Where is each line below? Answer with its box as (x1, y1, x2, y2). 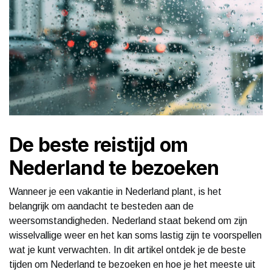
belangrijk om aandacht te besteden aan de (9, 200, 194, 211)
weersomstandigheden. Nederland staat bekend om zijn (9, 215, 247, 226)
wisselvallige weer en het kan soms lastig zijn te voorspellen (9, 229, 262, 240)
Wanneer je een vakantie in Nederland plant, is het (9, 186, 222, 197)
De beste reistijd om (9, 132, 188, 157)
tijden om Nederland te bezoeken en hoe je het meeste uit (9, 259, 256, 270)
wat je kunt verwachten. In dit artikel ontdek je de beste (9, 244, 246, 255)
